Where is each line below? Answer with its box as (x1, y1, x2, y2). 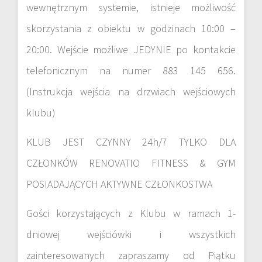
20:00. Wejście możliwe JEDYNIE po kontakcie (26, 42, 236, 56)
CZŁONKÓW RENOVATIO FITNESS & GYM (26, 156, 236, 170)
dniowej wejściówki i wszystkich (26, 227, 236, 241)
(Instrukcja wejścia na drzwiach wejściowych (26, 84, 236, 98)
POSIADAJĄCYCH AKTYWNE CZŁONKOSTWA (26, 177, 212, 191)
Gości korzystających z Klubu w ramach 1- (26, 206, 236, 220)
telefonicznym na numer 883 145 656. (26, 63, 236, 77)
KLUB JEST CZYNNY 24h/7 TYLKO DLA (26, 135, 236, 149)
